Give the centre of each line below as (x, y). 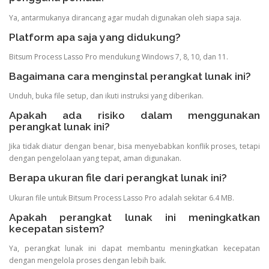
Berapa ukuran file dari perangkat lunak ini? (118, 178)
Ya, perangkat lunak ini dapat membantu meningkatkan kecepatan (134, 248)
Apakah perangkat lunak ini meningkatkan (134, 217)
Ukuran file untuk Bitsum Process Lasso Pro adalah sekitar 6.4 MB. (122, 198)
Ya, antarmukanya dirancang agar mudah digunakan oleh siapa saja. (125, 17)
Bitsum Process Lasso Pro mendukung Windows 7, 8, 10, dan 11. (119, 56)
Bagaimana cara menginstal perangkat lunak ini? (130, 76)
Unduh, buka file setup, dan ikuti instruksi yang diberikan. (106, 96)
